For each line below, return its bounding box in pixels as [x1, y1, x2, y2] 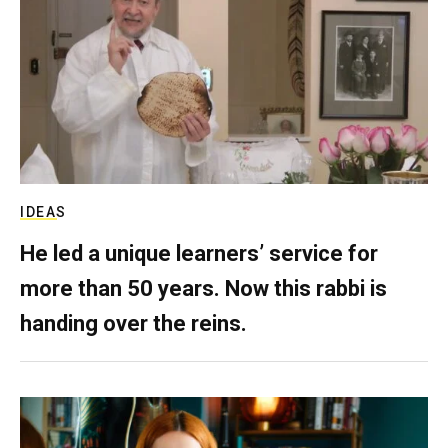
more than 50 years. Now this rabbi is [20, 276, 387, 302]
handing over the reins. [20, 311, 247, 337]
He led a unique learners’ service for [20, 241, 378, 267]
